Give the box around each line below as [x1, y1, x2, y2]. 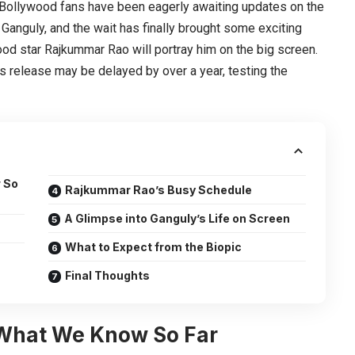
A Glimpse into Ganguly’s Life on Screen [64, 211, 291, 225]
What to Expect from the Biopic [65, 239, 242, 254]
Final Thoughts [65, 268, 151, 282]
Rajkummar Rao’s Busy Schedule [65, 182, 253, 197]
